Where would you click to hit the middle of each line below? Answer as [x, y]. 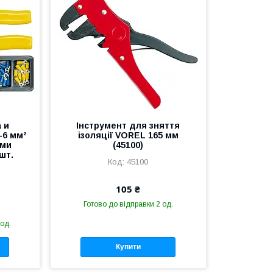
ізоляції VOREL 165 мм [128, 135]
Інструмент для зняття [128, 125]
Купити [128, 247]
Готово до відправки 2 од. [128, 204]
